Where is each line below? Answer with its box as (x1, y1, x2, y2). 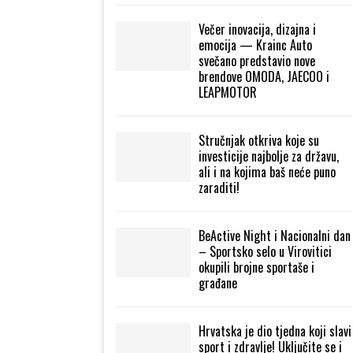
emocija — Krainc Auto (199, 35, 312, 54)
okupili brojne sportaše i (199, 258, 314, 277)
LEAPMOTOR (199, 83, 257, 102)
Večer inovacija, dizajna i (199, 20, 316, 39)
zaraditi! (199, 178, 240, 197)
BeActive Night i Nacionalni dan (199, 226, 351, 245)
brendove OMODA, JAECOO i (199, 67, 329, 86)
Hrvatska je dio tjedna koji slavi (199, 321, 351, 340)
